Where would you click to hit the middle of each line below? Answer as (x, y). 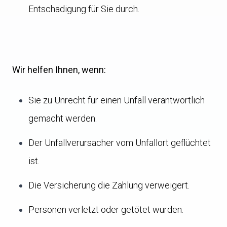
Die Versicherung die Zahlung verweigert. (109, 185)
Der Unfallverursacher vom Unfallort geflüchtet (120, 143)
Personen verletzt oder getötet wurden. (106, 210)
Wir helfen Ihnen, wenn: (59, 70)
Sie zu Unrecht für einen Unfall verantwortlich (117, 100)
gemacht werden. (63, 118)
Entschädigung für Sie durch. (84, 9)
